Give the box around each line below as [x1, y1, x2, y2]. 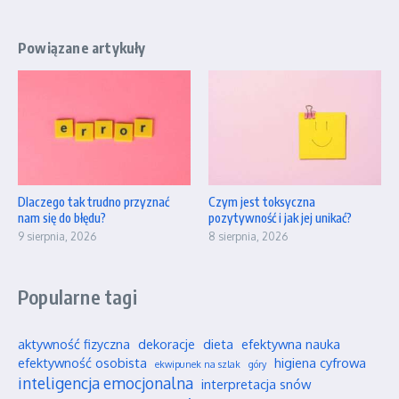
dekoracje [138, 336, 195, 353]
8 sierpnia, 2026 [208, 230, 288, 244]
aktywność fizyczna [18, 336, 130, 353]
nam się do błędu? [18, 210, 106, 226]
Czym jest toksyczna [208, 194, 315, 210]
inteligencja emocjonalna [18, 373, 193, 394]
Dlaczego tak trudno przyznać [18, 194, 169, 210]
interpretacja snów [201, 376, 311, 393]
